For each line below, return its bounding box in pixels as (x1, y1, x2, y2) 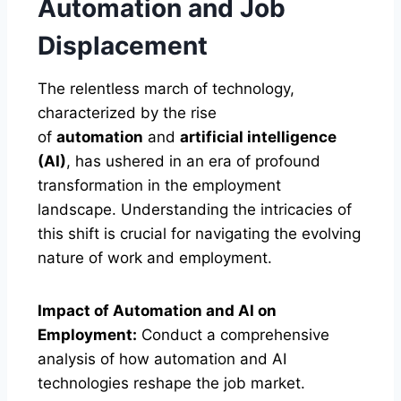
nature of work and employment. (38, 248, 272, 267)
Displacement (38, 30, 208, 61)
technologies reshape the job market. (38, 373, 305, 392)
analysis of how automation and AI (38, 349, 286, 368)
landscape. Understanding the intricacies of (38, 200, 352, 218)
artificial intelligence (180, 127, 337, 146)
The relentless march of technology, (38, 79, 294, 98)
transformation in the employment (38, 175, 281, 194)
